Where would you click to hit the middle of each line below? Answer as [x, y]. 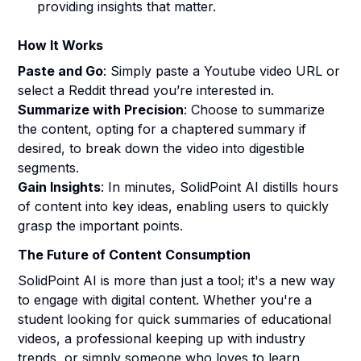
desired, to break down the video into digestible [162, 148]
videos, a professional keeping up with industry [162, 338]
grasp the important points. [101, 226]
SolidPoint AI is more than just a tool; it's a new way [177, 280]
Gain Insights [60, 187]
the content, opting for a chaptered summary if [162, 129]
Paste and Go [61, 71]
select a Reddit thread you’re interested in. [146, 90]
